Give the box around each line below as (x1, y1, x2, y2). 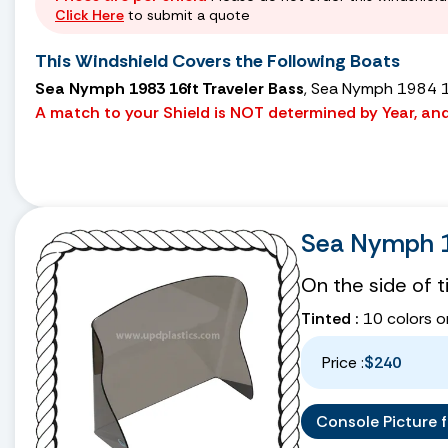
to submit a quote (124, 5, 250, 24)
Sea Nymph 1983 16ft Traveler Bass (35, 77, 304, 99)
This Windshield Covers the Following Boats (35, 48, 400, 73)
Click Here (55, 5, 124, 24)
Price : (322, 351, 364, 373)
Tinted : (301, 307, 359, 329)
